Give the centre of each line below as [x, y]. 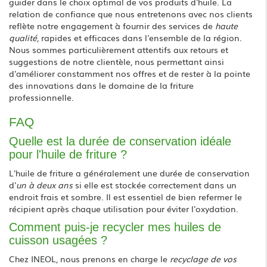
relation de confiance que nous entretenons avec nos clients [131, 13]
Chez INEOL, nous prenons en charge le [89, 258]
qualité [23, 37]
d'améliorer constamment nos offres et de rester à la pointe [130, 73]
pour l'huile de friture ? [68, 154]
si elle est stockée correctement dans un [155, 184]
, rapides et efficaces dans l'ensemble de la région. [139, 37]
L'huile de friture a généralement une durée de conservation [129, 173]
